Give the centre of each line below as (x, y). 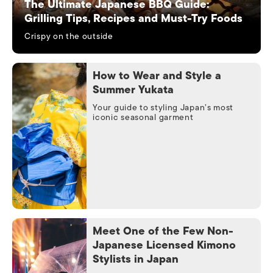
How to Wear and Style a (157, 76)
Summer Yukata (135, 90)
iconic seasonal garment (143, 117)
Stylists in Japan (136, 259)
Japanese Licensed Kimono (165, 245)
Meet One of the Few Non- (163, 231)
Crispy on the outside (69, 36)
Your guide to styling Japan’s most (163, 108)
